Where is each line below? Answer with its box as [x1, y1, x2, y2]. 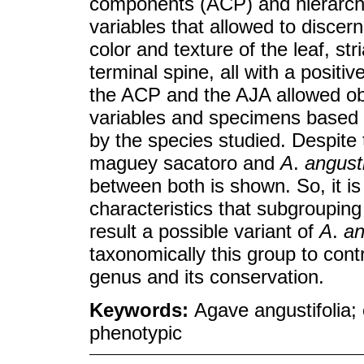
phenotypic [89, 321, 182, 344]
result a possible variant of [89, 219, 319, 242]
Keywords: [89, 298, 194, 321]
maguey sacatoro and [89, 151, 280, 174]
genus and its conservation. [89, 265, 324, 288]
